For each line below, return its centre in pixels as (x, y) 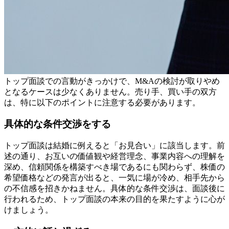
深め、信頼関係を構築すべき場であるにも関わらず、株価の (114, 167)
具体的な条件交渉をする (58, 124)
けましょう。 (29, 210)
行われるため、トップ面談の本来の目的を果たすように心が (114, 199)
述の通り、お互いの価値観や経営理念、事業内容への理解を (114, 156)
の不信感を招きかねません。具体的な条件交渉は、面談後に (114, 188)
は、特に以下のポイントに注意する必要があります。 (102, 102)
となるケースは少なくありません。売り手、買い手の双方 (110, 91)
